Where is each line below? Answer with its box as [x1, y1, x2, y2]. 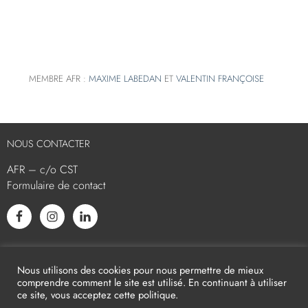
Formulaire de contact [7, 177, 106, 194]
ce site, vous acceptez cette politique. [17, 287, 178, 302]
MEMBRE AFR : [29, 72, 89, 86]
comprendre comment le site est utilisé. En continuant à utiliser [17, 275, 287, 289]
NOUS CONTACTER [7, 137, 90, 151]
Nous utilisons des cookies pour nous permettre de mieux [17, 263, 263, 277]
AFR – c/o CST [7, 162, 78, 178]
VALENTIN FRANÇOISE [176, 72, 265, 86]
